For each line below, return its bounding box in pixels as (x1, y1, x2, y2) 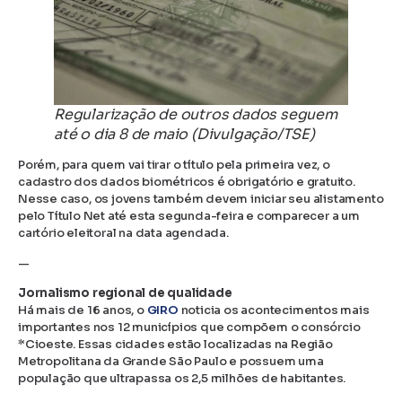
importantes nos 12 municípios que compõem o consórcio (18, 319, 361, 335)
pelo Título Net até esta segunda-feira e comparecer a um (18, 208, 360, 224)
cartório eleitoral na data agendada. (18, 225, 229, 241)
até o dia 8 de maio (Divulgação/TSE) (54, 125, 315, 144)
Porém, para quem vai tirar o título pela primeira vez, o (18, 157, 330, 173)
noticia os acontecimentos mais (178, 301, 370, 318)
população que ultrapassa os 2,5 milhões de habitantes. (18, 370, 356, 386)
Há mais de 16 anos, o (18, 301, 147, 318)
